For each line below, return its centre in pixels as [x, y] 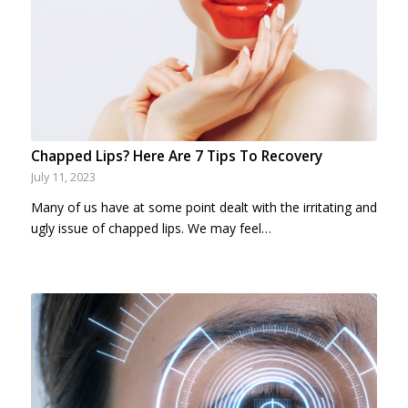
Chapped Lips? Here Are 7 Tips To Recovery [176, 156]
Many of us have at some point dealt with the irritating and [204, 207]
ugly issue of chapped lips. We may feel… [151, 228]
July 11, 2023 [63, 177]
